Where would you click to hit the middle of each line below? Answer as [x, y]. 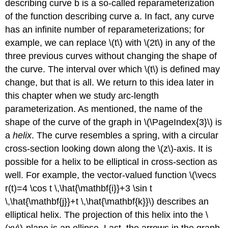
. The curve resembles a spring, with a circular [125, 136]
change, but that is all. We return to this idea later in [110, 83]
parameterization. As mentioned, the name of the [104, 109]
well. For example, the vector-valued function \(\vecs [111, 175]
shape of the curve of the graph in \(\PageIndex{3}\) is [114, 122]
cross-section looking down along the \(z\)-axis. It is [109, 149]
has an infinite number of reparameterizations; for [105, 30]
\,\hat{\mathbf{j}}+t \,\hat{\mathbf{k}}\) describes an [107, 202]
